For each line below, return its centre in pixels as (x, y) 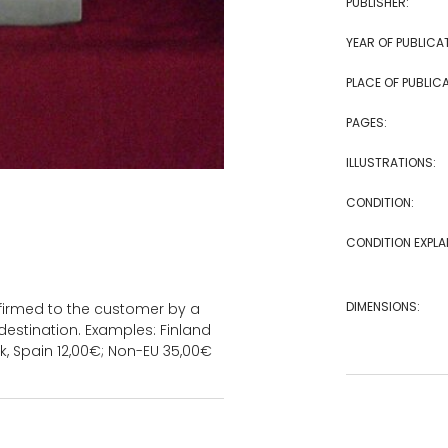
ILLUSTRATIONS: (390, 162)
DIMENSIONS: (382, 306)
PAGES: (366, 122)
